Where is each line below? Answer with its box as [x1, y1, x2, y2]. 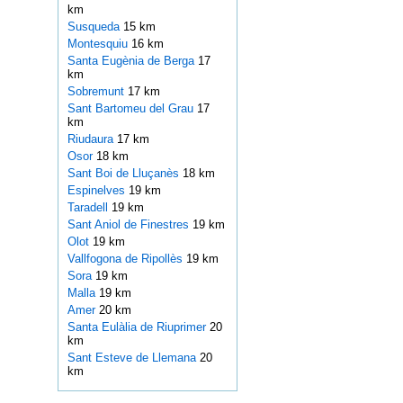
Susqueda [67, 20, 123, 34]
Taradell [67, 201, 112, 215]
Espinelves [67, 184, 129, 198]
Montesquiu [67, 37, 131, 51]
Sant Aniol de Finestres [67, 218, 193, 232]
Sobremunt [67, 85, 128, 99]
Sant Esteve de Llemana [67, 351, 200, 365]
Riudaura [67, 132, 117, 147]
